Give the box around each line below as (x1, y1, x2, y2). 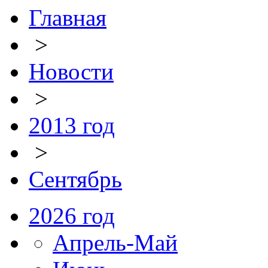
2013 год (29, 112, 115, 138)
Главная (29, 5, 106, 31)
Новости (29, 59, 114, 84)
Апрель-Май (53, 230, 178, 255)
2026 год (29, 203, 115, 229)
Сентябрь (29, 166, 122, 192)
